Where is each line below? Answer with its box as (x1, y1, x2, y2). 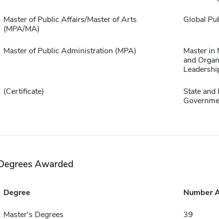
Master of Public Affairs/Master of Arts (3, 14, 137, 25)
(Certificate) (3, 86, 44, 97)
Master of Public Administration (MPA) (3, 45, 136, 57)
